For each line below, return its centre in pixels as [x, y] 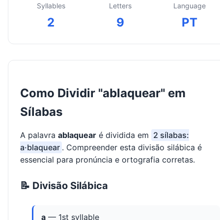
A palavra [39, 135]
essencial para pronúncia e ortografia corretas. [108, 160]
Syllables [51, 6]
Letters [120, 6]
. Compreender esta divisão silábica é [132, 148]
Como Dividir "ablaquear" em [103, 93]
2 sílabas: [171, 135]
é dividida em [124, 135]
